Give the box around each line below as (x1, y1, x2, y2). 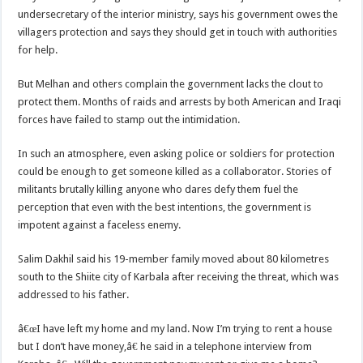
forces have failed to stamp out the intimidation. (18, 113, 241, 126)
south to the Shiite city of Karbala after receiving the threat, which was (18, 271, 340, 283)
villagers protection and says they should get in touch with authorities (18, 26, 338, 38)
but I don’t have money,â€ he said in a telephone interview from (18, 340, 313, 352)
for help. (18, 44, 58, 56)
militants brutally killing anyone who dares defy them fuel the (18, 183, 299, 195)
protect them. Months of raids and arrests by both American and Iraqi (18, 96, 342, 108)
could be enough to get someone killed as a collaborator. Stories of (18, 165, 332, 177)
